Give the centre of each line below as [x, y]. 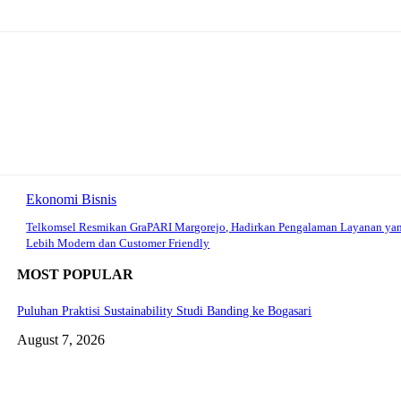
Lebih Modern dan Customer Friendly [118, 243]
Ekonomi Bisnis [72, 200]
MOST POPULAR [76, 275]
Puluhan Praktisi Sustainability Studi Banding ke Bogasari [165, 311]
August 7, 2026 [61, 339]
